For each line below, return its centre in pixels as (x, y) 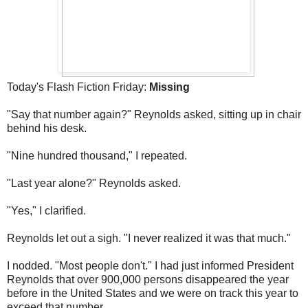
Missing (169, 87)
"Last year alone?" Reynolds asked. (94, 184)
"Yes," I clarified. (46, 211)
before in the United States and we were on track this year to (153, 294)
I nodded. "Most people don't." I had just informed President (150, 266)
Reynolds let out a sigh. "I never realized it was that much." (149, 239)
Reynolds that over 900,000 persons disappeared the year (148, 280)
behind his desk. (47, 129)
